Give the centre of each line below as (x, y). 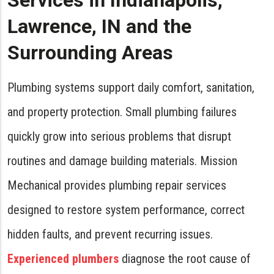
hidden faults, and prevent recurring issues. (110, 234)
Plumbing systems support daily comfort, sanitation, (131, 87)
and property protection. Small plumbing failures (122, 112)
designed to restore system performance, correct (126, 210)
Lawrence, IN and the (99, 26)
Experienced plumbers (63, 259)
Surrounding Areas (90, 53)
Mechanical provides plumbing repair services (117, 185)
